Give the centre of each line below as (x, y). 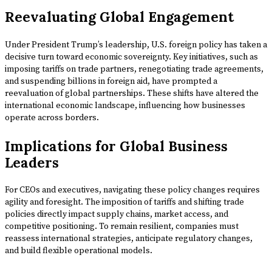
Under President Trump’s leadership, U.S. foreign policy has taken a (136, 45)
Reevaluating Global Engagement (119, 17)
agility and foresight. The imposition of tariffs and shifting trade (124, 202)
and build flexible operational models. (79, 251)
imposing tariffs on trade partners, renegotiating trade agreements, (134, 69)
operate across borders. (52, 117)
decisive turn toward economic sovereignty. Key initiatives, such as (131, 57)
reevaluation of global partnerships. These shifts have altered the (132, 93)
